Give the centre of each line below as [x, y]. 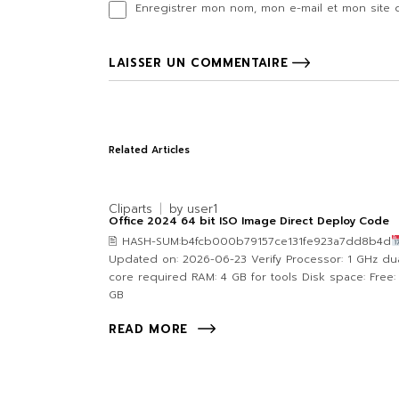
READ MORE [148, 330]
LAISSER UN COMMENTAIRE [199, 63]
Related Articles [149, 151]
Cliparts [130, 209]
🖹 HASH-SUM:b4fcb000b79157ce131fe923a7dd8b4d [250, 242]
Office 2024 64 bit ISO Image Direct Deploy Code [249, 221]
